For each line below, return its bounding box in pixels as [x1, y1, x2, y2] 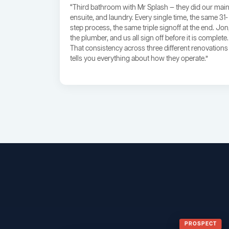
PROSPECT [184, 217, 217, 225]
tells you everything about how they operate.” [70, 54, 208, 64]
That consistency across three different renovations [70, 44, 228, 54]
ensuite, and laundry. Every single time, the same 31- [70, 13, 228, 24]
